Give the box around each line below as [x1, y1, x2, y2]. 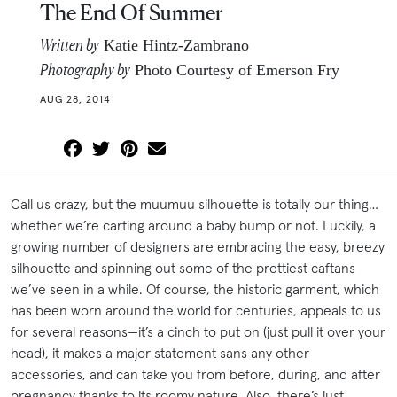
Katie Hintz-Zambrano [99, 35, 249, 54]
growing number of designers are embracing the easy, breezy [11, 237, 385, 255]
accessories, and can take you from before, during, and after [11, 364, 380, 383]
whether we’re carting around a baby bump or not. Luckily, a [11, 215, 376, 234]
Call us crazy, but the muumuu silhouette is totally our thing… [11, 194, 378, 213]
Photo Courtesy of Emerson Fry [130, 60, 339, 79]
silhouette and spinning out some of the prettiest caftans [11, 258, 355, 276]
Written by [40, 34, 99, 54]
